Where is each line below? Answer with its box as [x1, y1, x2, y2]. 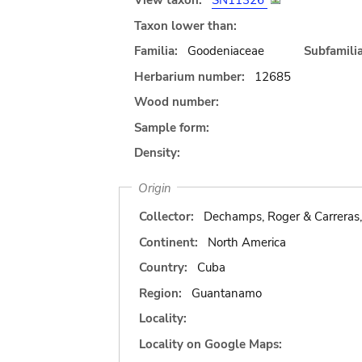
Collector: [139, 208, 194, 225]
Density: [134, 145, 180, 161]
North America [207, 234, 286, 250]
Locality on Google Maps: [139, 335, 282, 352]
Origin [137, 179, 171, 196]
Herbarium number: [134, 68, 245, 85]
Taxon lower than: [134, 17, 237, 34]
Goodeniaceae [187, 43, 264, 59]
